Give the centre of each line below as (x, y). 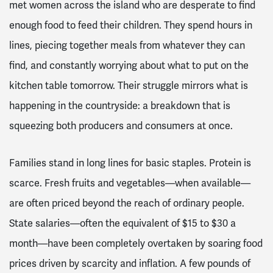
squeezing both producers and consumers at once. (121, 126)
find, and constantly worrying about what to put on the (129, 65)
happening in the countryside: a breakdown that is (120, 105)
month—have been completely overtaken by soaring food (136, 244)
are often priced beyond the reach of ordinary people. (127, 204)
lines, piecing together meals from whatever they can (127, 45)
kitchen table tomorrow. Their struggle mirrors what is (129, 85)
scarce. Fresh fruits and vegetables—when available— (130, 183)
